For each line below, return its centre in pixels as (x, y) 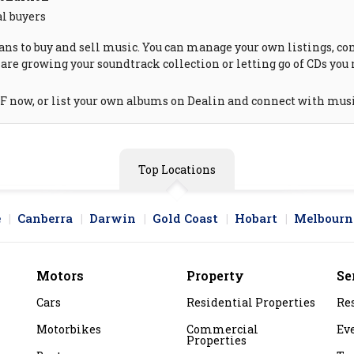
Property (215, 276)
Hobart (256, 218)
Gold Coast (185, 218)
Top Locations (177, 170)
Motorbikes (69, 330)
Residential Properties (251, 303)
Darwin (113, 218)
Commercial (222, 330)
